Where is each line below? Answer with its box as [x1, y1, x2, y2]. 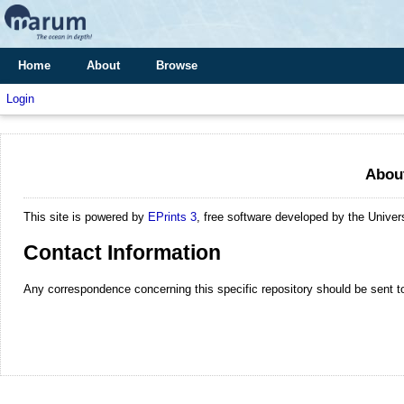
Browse [156, 59, 197, 72]
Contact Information [23, 240, 221, 264]
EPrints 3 [148, 209, 197, 224]
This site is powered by [23, 209, 148, 224]
